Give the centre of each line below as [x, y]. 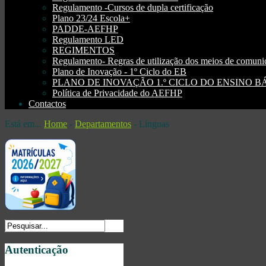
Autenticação [37, 250]
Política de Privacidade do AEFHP [117, 93]
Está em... [24, 124]
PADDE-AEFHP [85, 29]
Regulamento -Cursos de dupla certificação [133, 8]
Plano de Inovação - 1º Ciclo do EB [119, 72]
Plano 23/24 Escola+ [91, 18]
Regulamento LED [88, 40]
